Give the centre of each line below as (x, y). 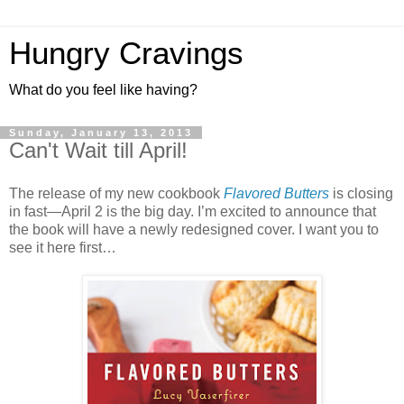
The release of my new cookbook (116, 193)
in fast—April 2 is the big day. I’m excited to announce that (193, 211)
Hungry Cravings (126, 53)
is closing (361, 193)
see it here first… (63, 247)
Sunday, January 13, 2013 (101, 133)
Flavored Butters (276, 193)
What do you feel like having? (103, 90)
